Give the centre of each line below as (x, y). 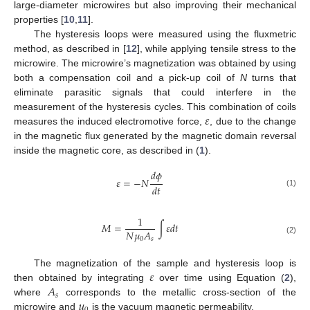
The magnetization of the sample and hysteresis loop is (165, 263)
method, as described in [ (70, 48)
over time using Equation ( (219, 278)
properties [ (39, 19)
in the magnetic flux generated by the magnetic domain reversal (155, 135)
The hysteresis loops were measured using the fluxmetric (165, 34)
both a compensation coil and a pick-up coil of (127, 77)
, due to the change (253, 121)
